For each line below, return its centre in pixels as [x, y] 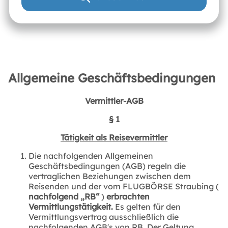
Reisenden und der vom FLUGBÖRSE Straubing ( [124, 186]
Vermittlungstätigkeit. [72, 206]
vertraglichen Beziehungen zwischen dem [110, 176]
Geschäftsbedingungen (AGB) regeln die [107, 166]
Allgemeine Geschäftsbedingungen [112, 78]
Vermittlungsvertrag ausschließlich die [104, 217]
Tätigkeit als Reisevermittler [114, 137]
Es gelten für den [148, 206]
